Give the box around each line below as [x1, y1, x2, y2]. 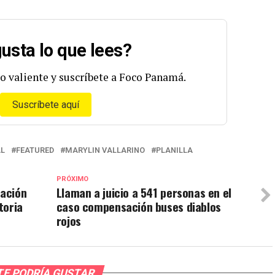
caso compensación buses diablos [56, 197, 221, 215]
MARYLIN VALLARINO [65, 145, 145, 155]
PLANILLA [156, 145, 193, 155]
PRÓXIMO [56, 174, 88, 183]
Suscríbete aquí [12, 98, 79, 110]
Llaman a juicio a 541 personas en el [56, 183, 231, 201]
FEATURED [16, 145, 54, 155]
